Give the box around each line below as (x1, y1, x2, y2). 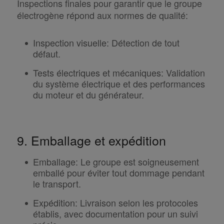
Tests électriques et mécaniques (32, 66, 161, 79)
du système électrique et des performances (32, 77, 205, 90)
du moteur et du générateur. (32, 88, 144, 101)
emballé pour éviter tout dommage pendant (32, 166, 204, 179)
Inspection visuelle (32, 36, 106, 49)
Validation (163, 66, 205, 79)
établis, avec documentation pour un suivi (32, 207, 198, 220)
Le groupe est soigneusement (77, 155, 199, 168)
